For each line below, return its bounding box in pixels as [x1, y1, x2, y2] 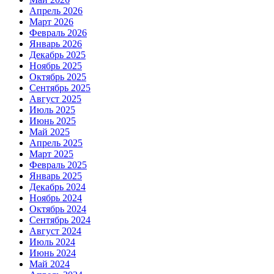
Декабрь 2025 [29, 49, 86, 60]
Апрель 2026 [29, 5, 83, 16]
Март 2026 [29, 16, 73, 27]
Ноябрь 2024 [29, 192, 82, 203]
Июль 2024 [29, 236, 75, 247]
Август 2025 [29, 93, 81, 104]
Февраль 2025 [29, 159, 87, 170]
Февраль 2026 [29, 27, 87, 38]
